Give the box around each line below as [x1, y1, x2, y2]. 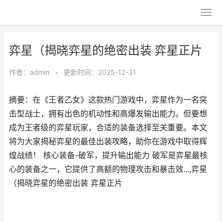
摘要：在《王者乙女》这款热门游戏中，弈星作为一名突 [9, 95, 207, 105]
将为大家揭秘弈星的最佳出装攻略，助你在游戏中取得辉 [9, 137, 207, 146]
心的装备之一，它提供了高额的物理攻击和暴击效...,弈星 [9, 165, 207, 174]
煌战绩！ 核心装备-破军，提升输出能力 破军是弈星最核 [9, 151, 208, 160]
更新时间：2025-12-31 [63, 68, 136, 76]
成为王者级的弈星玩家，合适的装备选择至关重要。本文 [9, 123, 207, 132]
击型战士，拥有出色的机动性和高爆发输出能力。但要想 [9, 109, 207, 118]
